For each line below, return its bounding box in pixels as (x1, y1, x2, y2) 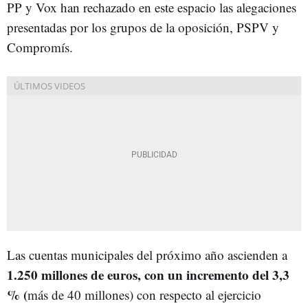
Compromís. (7, 38, 73, 56)
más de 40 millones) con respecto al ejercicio (27, 285, 261, 303)
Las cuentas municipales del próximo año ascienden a (7, 245, 287, 263)
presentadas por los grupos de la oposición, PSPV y (7, 18, 279, 36)
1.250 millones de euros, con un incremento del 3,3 (7, 265, 289, 284)
